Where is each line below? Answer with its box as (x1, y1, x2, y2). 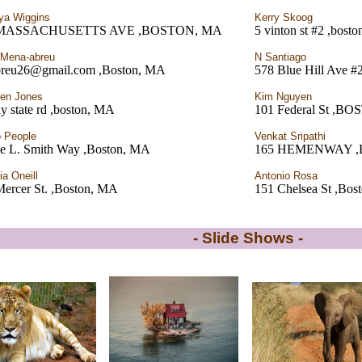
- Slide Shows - (193, 229, 303, 246)
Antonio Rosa (255, 170, 318, 182)
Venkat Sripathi (255, 130, 326, 142)
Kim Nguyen (255, 90, 312, 103)
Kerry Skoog (255, 11, 313, 23)
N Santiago (255, 51, 306, 63)
